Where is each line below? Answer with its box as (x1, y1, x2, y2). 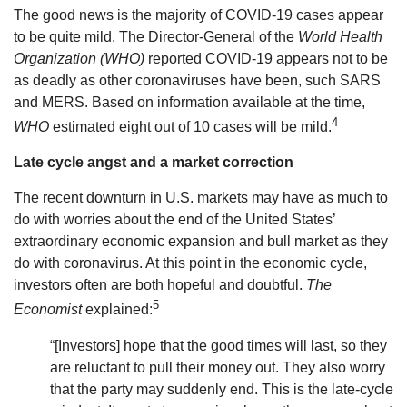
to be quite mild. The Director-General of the (14, 28, 298, 45)
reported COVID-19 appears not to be (144, 50, 388, 66)
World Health (298, 28, 382, 45)
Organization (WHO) (14, 50, 144, 66)
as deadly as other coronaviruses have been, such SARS (14, 72, 381, 88)
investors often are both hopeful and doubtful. (14, 277, 306, 293)
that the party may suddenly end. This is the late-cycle (50, 381, 393, 397)
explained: (82, 302, 153, 318)
